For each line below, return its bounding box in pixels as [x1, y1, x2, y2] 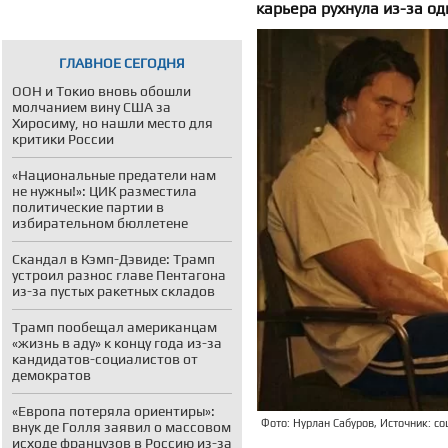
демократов [12, 367, 91, 383]
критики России [12, 131, 114, 147]
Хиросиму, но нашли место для [12, 115, 213, 131]
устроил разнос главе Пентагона [12, 267, 226, 283]
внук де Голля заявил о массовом [12, 419, 231, 435]
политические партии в [12, 199, 164, 215]
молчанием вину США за [12, 99, 171, 115]
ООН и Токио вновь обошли [12, 83, 191, 99]
